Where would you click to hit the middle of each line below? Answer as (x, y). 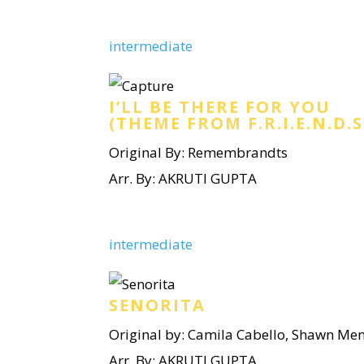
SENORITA (158, 305)
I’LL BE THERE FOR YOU (220, 107)
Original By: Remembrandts (199, 152)
